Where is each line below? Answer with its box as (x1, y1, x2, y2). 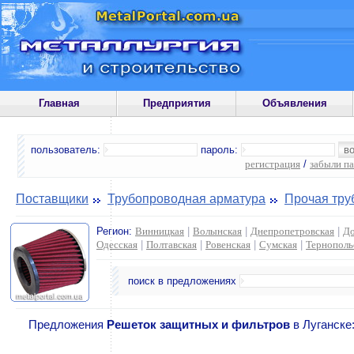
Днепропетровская (250, 225, 334, 237)
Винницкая (135, 225, 184, 237)
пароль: (198, 144, 241, 156)
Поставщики (16, 192, 88, 205)
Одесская (96, 239, 137, 250)
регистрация (245, 158, 300, 170)
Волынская (193, 225, 242, 237)
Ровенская (205, 239, 250, 250)
